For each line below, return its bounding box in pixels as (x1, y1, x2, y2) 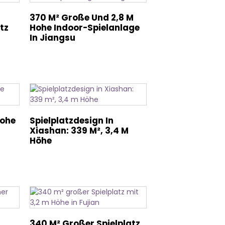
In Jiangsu (30, 32, 76, 44)
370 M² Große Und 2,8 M (30, 12, 134, 24)
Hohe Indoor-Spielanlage (30, 22, 140, 34)
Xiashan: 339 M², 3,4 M (30, 125, 129, 137)
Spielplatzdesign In (30, 115, 114, 127)
